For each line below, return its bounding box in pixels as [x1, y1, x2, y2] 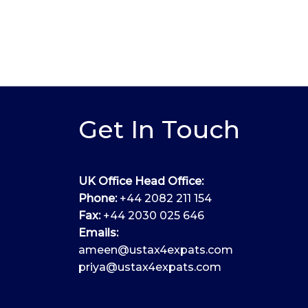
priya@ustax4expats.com [78, 261, 221, 274]
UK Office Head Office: [78, 175, 203, 188]
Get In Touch [78, 114, 240, 144]
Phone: [78, 192, 117, 205]
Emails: [78, 226, 118, 239]
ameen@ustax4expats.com [78, 243, 233, 256]
